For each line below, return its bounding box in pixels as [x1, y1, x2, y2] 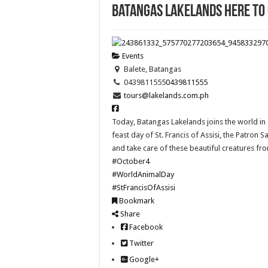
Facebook [127, 222, 163, 232]
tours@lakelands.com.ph [123, 90, 209, 100]
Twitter [127, 238, 154, 248]
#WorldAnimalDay [112, 169, 174, 179]
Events [120, 51, 144, 60]
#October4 [112, 156, 150, 166]
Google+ [127, 254, 159, 264]
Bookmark [117, 196, 154, 205]
